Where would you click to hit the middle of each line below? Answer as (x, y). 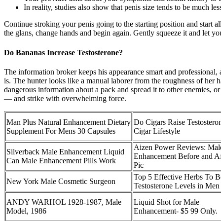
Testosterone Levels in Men (177, 185)
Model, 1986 (26, 211)
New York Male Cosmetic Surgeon (61, 181)
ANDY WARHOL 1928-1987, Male (64, 202)
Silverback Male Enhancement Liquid (65, 151)
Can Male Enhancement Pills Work (61, 160)
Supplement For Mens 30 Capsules (61, 131)
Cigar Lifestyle (157, 131)
